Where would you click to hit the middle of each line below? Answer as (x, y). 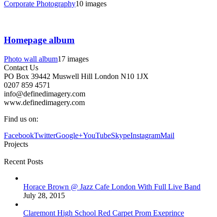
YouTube (97, 135)
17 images (73, 59)
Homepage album (39, 40)
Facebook (19, 135)
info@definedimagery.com (45, 93)
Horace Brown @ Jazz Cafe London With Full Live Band (112, 186)
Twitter (45, 135)
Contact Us (21, 67)
